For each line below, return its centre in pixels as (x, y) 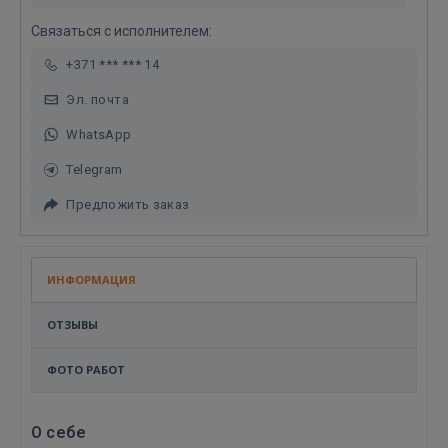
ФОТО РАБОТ (86, 369)
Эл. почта (97, 99)
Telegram (94, 169)
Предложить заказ (128, 204)
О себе (59, 432)
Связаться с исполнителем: (121, 31)
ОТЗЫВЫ (72, 324)
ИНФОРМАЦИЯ (91, 279)
